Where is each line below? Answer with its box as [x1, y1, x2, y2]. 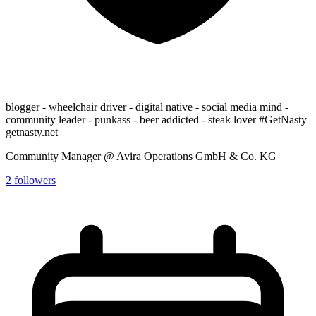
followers [14, 174, 56, 186]
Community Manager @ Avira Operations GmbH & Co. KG [6, 150, 276, 162]
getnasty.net [6, 126, 58, 138]
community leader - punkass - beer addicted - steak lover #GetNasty [6, 113, 307, 126]
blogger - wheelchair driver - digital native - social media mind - [6, 100, 288, 113]
